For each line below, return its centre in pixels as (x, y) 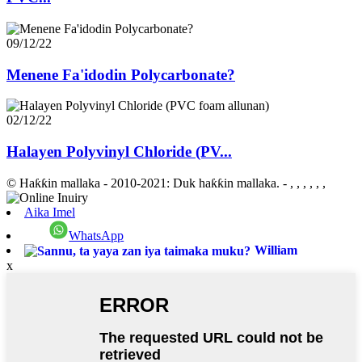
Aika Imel (50, 212)
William (276, 250)
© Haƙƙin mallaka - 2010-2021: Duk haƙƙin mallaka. (143, 183)
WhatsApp (97, 235)
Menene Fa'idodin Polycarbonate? (121, 74)
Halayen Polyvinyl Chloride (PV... (119, 152)
